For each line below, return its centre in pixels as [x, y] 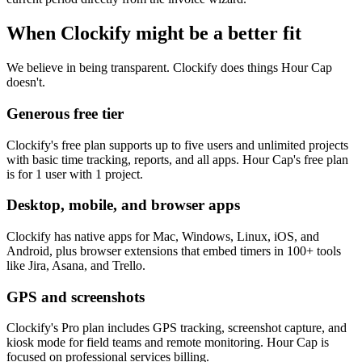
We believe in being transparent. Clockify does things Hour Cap [169, 68]
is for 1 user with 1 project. [75, 174]
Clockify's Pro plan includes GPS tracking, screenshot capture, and [177, 328]
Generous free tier [65, 113]
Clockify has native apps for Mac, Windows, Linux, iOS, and [163, 236]
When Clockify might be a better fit [154, 34]
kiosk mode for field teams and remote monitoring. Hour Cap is [168, 343]
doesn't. [26, 82]
